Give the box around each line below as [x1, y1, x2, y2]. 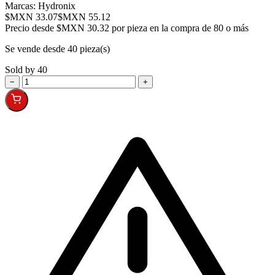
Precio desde [5, 22, 56, 33]
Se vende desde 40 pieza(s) [5, 43, 110, 54]
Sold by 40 [5, 64, 47, 75]
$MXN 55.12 [58, 11, 110, 22]
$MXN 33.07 [5, 11, 58, 22]
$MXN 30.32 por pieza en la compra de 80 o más [56, 22, 249, 33]
